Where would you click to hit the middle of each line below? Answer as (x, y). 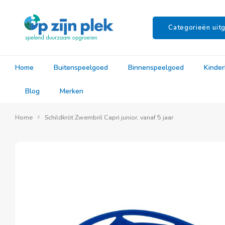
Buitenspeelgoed (81, 67)
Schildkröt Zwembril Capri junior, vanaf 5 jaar (109, 117)
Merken (72, 91)
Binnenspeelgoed (156, 67)
